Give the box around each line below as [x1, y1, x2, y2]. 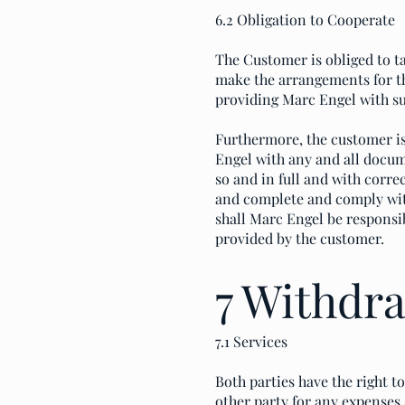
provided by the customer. [215, 229, 384, 248]
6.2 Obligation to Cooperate [215, 10, 395, 29]
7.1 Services [215, 332, 287, 351]
